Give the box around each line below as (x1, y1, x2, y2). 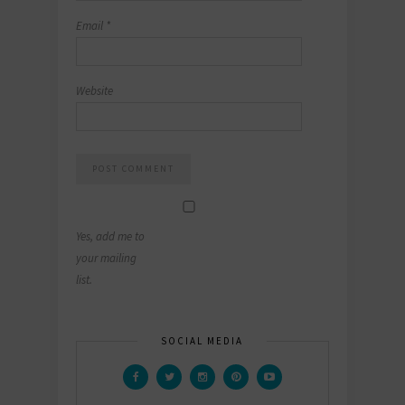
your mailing (76, 250, 137, 266)
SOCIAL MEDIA (161, 334, 243, 347)
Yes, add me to (76, 229, 145, 244)
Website (76, 83, 113, 99)
